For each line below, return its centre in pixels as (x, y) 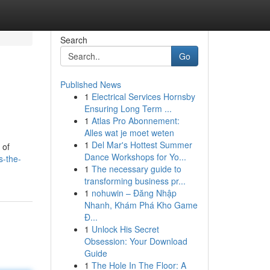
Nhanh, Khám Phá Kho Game (141, 205)
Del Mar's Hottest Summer (142, 145)
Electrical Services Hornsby (143, 96)
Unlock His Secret (125, 229)
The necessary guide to (136, 169)
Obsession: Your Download (136, 241)
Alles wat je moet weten (129, 133)
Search (74, 40)
